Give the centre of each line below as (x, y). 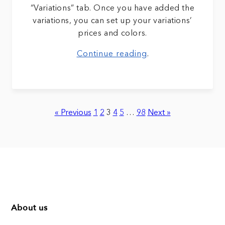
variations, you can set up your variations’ (113, 21)
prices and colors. (113, 33)
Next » (159, 113)
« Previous (73, 113)
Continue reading (112, 54)
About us (29, 208)
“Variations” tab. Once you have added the (113, 8)
